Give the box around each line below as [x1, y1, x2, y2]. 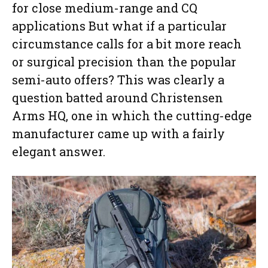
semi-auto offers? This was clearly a [12, 71, 224, 87]
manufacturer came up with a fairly [12, 125, 225, 141]
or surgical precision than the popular [12, 53, 236, 69]
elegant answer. [12, 143, 105, 159]
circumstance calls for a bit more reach [12, 35, 242, 51]
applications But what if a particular [12, 17, 227, 33]
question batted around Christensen [12, 89, 223, 105]
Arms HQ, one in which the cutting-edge [12, 107, 252, 123]
